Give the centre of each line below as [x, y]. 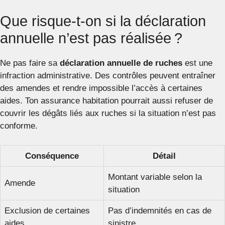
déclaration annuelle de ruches [121, 63]
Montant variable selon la [155, 177]
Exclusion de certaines [47, 210]
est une [197, 63]
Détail [164, 156]
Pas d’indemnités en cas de [160, 210]
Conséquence [52, 156]
